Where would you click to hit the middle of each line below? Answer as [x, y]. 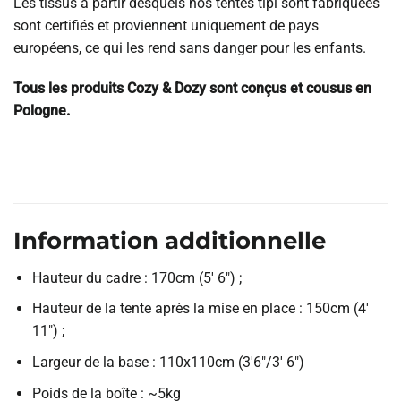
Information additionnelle [170, 240]
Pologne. [42, 111]
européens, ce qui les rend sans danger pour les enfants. [190, 47]
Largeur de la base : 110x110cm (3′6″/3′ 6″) [168, 362]
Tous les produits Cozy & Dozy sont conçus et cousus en [192, 89]
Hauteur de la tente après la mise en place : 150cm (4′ [200, 309]
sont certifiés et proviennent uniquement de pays [166, 25]
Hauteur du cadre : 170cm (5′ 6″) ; [137, 277]
